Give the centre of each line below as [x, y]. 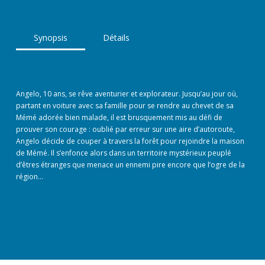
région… [29, 176]
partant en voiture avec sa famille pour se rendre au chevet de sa [125, 105]
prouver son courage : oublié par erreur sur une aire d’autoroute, [125, 129]
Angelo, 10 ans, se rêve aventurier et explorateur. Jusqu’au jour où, [127, 93]
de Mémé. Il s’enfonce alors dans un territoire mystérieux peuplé [123, 153]
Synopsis [50, 37]
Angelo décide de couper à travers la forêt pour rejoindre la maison [130, 141]
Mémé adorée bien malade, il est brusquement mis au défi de [119, 117]
